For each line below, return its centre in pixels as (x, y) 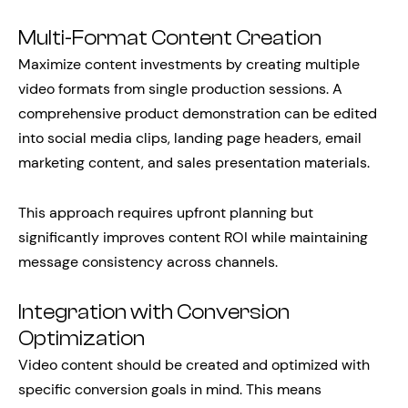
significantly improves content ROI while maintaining (193, 237)
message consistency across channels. (148, 262)
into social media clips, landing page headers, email (190, 138)
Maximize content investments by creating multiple (189, 64)
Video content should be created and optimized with (194, 365)
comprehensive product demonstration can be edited (198, 113)
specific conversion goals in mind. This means (170, 389)
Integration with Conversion (154, 312)
